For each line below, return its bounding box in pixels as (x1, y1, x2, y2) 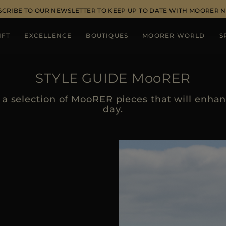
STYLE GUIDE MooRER (35, 70, 191, 86)
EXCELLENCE (24, 32, 72, 39)
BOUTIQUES (86, 32, 129, 39)
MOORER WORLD (142, 32, 205, 39)
